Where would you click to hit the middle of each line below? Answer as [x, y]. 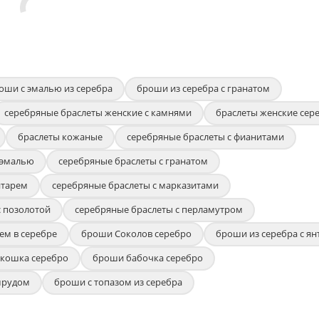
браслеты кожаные [60, 136]
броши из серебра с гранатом [203, 88]
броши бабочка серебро [148, 257]
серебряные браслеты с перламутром [159, 209]
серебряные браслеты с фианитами [205, 136]
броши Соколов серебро [136, 233]
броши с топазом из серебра [118, 282]
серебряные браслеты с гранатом [133, 161]
